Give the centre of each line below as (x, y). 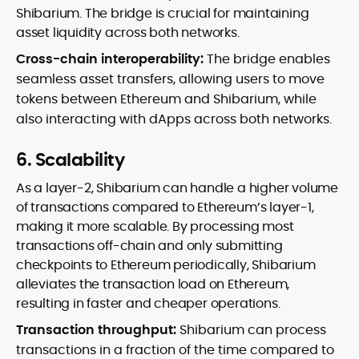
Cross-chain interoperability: (111, 59)
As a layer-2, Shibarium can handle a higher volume (177, 188)
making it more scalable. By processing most (155, 227)
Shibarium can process (253, 330)
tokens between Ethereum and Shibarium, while (166, 99)
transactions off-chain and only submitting (149, 246)
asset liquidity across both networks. (128, 33)
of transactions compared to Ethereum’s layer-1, (165, 208)
